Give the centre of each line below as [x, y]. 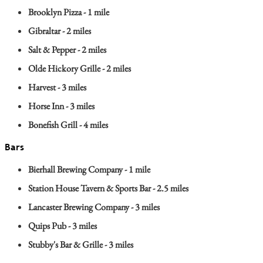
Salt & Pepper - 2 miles [67, 50]
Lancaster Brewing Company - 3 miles [94, 207]
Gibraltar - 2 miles [59, 31]
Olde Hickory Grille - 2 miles [79, 69]
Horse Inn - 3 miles [61, 106]
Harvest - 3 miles [57, 87]
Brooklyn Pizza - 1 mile [68, 12]
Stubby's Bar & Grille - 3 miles [80, 245]
